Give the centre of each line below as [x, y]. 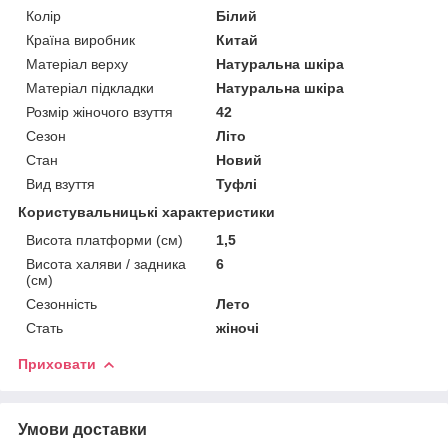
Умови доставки [82, 429]
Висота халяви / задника [106, 263]
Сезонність [61, 303]
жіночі [238, 327]
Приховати [57, 363]
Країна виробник [80, 39]
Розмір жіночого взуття [99, 111]
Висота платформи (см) [104, 239]
